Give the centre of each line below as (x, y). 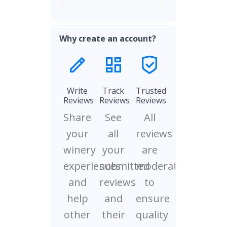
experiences (92, 166)
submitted (125, 166)
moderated (162, 166)
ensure (153, 198)
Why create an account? (108, 39)
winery (80, 150)
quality (152, 215)
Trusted (151, 91)
